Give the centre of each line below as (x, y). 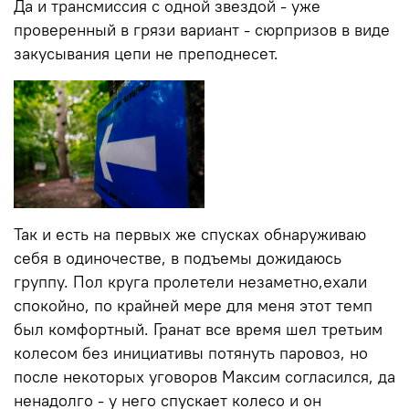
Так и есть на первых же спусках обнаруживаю (190, 234)
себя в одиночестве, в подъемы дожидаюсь (178, 258)
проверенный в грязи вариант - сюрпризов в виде (202, 31)
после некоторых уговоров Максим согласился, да (204, 377)
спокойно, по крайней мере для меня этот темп (193, 305)
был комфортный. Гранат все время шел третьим (198, 329)
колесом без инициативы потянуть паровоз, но (191, 353)
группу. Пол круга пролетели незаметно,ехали (190, 282)
